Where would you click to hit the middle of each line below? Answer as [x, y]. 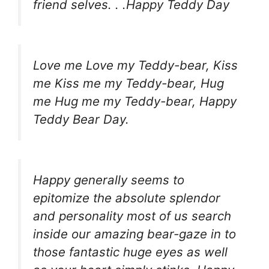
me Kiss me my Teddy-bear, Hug [128, 83]
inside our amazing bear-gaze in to [134, 234]
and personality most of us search [132, 216]
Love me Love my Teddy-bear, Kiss [135, 65]
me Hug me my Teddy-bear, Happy [135, 101]
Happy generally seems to [109, 180]
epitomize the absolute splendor [127, 198]
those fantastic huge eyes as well [130, 252]
